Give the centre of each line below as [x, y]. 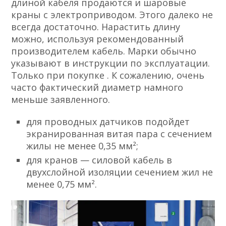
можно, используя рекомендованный [98, 39]
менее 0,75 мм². [62, 184]
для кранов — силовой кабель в [99, 160]
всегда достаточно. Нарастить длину [96, 26]
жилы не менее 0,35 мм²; [82, 146]
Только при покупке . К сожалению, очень [108, 75]
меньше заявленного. [61, 99]
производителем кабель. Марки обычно [104, 51]
